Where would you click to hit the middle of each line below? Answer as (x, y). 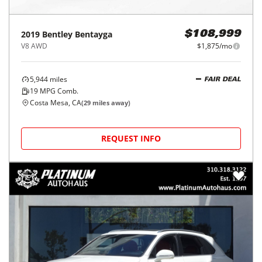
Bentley (57, 35)
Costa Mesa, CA (56, 103)
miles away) (111, 103)
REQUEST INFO (131, 139)
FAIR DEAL (223, 80)
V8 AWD (34, 46)
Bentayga (94, 35)
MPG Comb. (58, 91)
